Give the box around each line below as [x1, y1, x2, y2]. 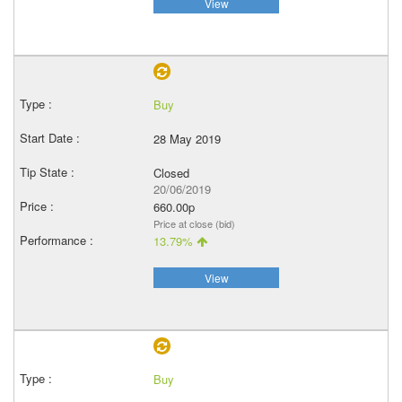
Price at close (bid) [153, 216, 235, 231]
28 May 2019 [153, 130, 221, 147]
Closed [153, 164, 189, 181]
